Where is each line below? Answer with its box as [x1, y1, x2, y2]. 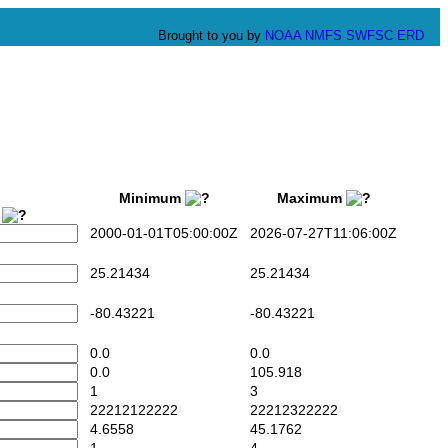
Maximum [264, 191, 346, 207]
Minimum [106, 191, 185, 207]
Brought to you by [158, 28, 265, 43]
